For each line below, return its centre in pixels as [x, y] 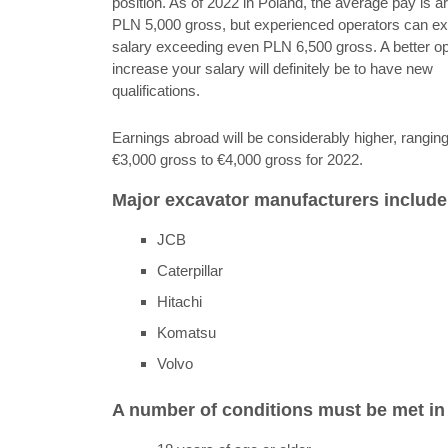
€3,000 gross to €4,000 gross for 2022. [237, 159]
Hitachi [179, 301]
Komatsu [186, 332]
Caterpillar [190, 270]
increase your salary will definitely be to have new [272, 69]
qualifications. [156, 91]
